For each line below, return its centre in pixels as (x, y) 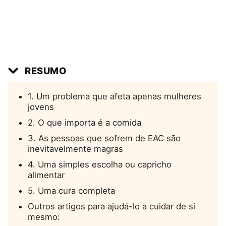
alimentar (46, 175)
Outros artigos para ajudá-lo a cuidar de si (111, 207)
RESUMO (46, 71)
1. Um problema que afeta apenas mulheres (115, 97)
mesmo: (44, 217)
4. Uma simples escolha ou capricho (100, 165)
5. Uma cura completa (71, 191)
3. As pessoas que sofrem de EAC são (104, 138)
